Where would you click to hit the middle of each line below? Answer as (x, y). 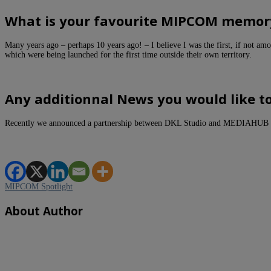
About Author (44, 211)
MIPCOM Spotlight (39, 186)
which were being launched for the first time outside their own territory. (128, 55)
